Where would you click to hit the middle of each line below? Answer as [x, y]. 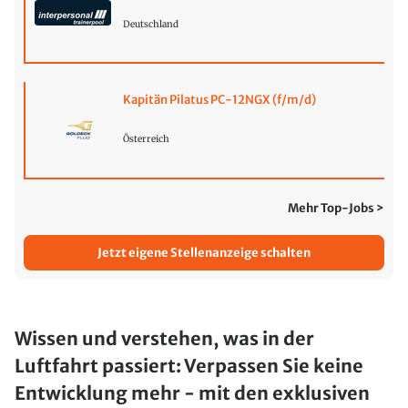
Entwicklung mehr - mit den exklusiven [192, 393]
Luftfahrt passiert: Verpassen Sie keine [189, 366]
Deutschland [151, 25]
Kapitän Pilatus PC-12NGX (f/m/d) [220, 100]
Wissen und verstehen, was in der [164, 339]
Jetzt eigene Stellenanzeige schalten [204, 253]
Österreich [147, 138]
